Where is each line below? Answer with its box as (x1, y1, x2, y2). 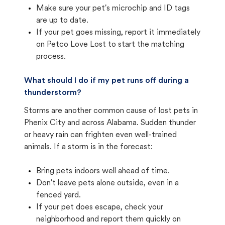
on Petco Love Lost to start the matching (36, 41, 184, 49)
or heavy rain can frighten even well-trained (24, 131, 177, 139)
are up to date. (36, 17, 88, 25)
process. (36, 53, 66, 61)
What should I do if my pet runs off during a (24, 77, 189, 85)
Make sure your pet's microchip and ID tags (36, 5, 190, 13)
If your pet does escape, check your (36, 203, 163, 211)
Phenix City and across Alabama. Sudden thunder (24, 119, 196, 127)
